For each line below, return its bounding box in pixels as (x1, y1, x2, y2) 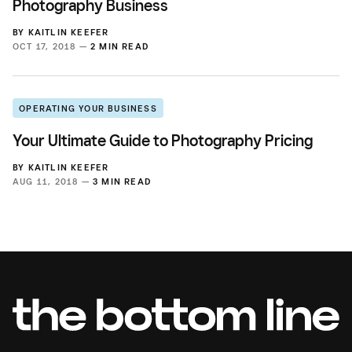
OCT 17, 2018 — (13, 40, 90, 52)
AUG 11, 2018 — (13, 175, 93, 187)
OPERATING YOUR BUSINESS (19, 102, 157, 114)
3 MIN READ (93, 175, 152, 187)
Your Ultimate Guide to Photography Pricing (13, 130, 313, 150)
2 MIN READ (90, 40, 149, 52)
